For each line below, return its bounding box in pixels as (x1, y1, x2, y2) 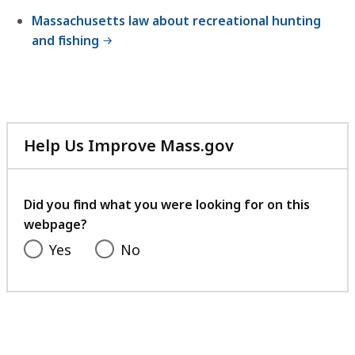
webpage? (24, 216, 87, 234)
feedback (233, 191, 307, 213)
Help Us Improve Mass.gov (24, 135, 234, 157)
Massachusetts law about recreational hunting (32, 12, 321, 30)
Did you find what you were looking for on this (24, 196, 310, 214)
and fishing (32, 32, 99, 50)
